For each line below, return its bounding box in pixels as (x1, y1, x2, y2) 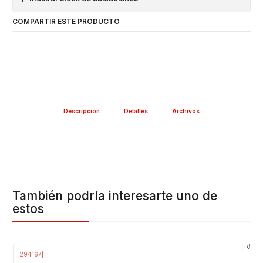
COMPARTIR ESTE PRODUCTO (12, 17, 120, 26)
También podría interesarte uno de (12, 188, 217, 203)
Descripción (63, 107, 100, 114)
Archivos (172, 107, 200, 114)
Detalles (124, 107, 148, 114)
